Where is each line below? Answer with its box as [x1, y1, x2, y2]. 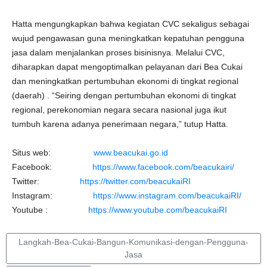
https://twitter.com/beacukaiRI [80, 176, 191, 186]
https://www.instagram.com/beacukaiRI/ [93, 191, 241, 200]
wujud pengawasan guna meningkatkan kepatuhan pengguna [12, 33, 244, 43]
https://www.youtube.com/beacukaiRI [88, 205, 227, 215]
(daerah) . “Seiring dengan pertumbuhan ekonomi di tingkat [12, 91, 236, 100]
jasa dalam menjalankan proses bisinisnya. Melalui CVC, [12, 48, 225, 57]
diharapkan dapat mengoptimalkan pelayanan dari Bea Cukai [12, 62, 243, 72]
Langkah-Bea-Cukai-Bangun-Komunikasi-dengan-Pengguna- [18, 237, 249, 247]
